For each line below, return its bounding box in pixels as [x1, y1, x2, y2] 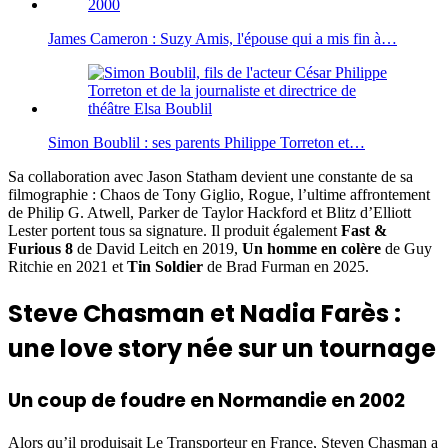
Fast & [341, 222, 387, 240]
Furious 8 [8, 240, 73, 258]
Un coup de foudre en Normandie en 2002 [8, 386, 405, 414]
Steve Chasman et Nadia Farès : [8, 297, 401, 330]
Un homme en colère [242, 240, 381, 258]
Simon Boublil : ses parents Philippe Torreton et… [48, 134, 365, 152]
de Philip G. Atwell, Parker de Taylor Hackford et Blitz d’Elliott [8, 204, 411, 222]
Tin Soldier [127, 258, 203, 276]
